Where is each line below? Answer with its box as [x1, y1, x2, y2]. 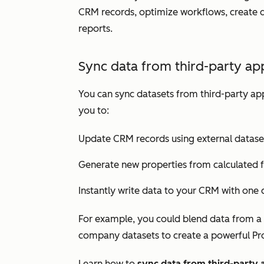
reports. [78, 23, 113, 34]
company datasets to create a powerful [78, 230, 252, 241]
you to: [78, 105, 109, 116]
